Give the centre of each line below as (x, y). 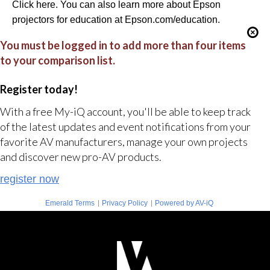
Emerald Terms (70, 203)
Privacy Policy (124, 203)
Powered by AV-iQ (184, 203)
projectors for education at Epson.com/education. (116, 19)
